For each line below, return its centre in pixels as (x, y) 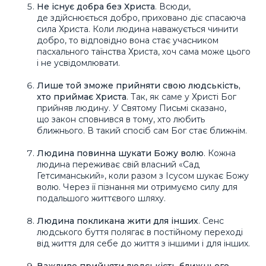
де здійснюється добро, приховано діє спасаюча (141, 18)
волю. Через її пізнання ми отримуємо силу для (137, 187)
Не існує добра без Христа (96, 7)
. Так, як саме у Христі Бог (181, 97)
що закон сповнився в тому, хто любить (121, 120)
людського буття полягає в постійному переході (140, 232)
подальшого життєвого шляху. (101, 199)
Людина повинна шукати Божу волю (120, 153)
